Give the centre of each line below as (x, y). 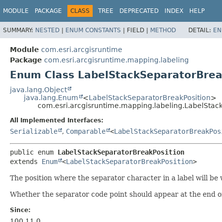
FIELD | (139, 30)
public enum (34, 152)
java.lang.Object (38, 89)
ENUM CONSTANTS (93, 30)
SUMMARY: (19, 30)
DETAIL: (201, 30)
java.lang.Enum (51, 97)
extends (26, 161)
